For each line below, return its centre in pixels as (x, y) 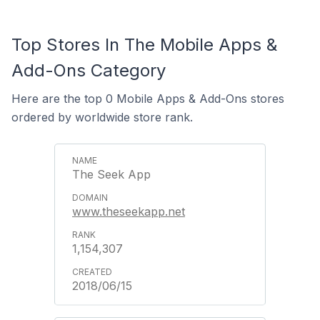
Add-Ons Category (89, 70)
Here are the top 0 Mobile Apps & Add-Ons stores (148, 99)
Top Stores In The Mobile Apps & (144, 45)
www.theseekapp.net (129, 211)
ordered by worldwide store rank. (102, 117)
